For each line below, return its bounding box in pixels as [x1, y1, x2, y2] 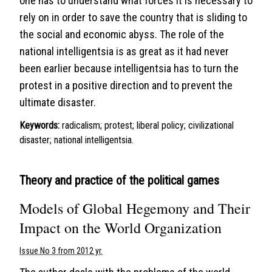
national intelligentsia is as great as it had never [19, 45, 229, 58]
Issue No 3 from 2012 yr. [19, 246, 103, 256]
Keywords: [19, 120, 59, 131]
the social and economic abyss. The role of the [19, 28, 224, 41]
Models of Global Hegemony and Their [19, 199, 250, 218]
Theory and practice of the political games [19, 173, 219, 188]
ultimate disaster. [19, 96, 96, 109]
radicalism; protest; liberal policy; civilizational [62, 120, 234, 131]
